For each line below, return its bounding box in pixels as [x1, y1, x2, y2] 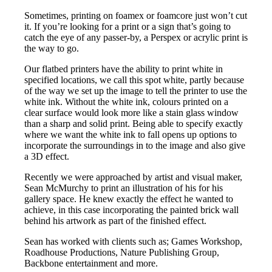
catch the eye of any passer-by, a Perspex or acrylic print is [24, 32, 248, 43]
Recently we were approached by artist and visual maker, [24, 172, 242, 183]
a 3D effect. [24, 151, 72, 162]
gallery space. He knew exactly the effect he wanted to [24, 194, 233, 205]
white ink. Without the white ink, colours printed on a [24, 97, 228, 107]
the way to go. [24, 43, 84, 54]
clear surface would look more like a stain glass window [24, 107, 239, 118]
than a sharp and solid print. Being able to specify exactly [24, 118, 243, 129]
